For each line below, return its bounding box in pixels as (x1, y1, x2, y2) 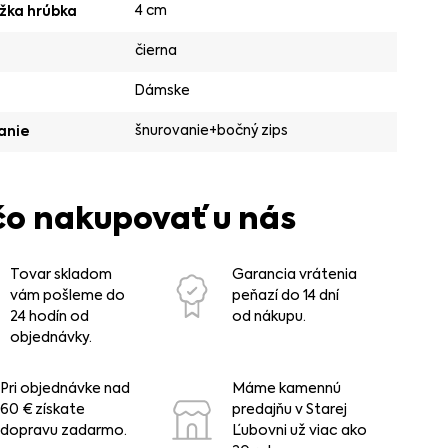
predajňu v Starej (231, 400, 347, 419)
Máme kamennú (231, 379, 341, 398)
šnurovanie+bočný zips (135, 121, 289, 140)
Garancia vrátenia (231, 265, 357, 284)
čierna (135, 41, 178, 60)
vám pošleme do (10, 286, 126, 305)
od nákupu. (231, 307, 306, 326)
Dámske (135, 81, 191, 100)
